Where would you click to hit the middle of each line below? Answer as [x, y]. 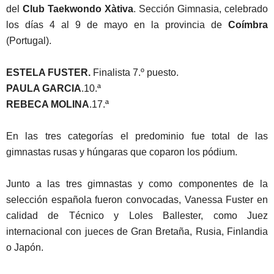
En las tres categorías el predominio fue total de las [137, 136]
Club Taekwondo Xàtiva [78, 9]
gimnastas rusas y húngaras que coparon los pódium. [122, 152]
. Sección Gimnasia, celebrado [201, 9]
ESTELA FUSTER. [48, 73]
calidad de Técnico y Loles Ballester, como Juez [137, 216]
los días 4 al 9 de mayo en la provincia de [117, 25]
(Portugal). [29, 41]
